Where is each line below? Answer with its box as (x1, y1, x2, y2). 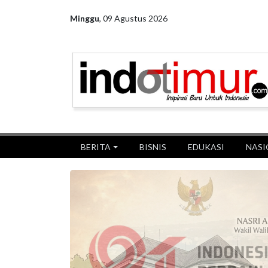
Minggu (70, 13, 99, 23)
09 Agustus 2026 (103, 13, 167, 23)
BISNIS (139, 142, 166, 153)
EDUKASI (187, 142, 224, 153)
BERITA (81, 142, 111, 153)
